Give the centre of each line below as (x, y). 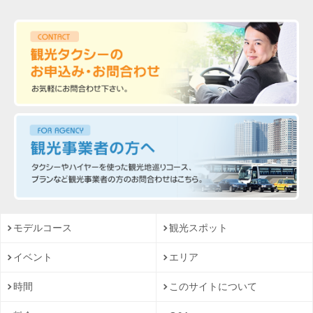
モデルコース (43, 228)
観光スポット (198, 228)
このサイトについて (213, 287)
